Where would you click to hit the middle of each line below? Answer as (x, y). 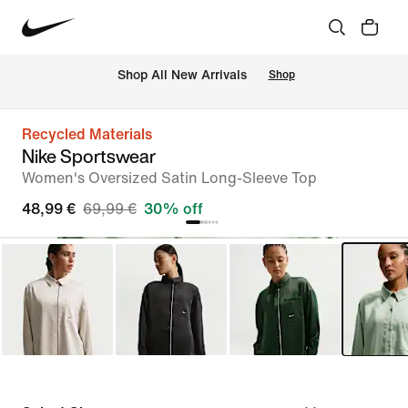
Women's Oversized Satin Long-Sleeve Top (169, 178)
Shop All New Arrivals (182, 76)
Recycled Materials (87, 134)
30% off (173, 209)
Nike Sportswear (89, 156)
